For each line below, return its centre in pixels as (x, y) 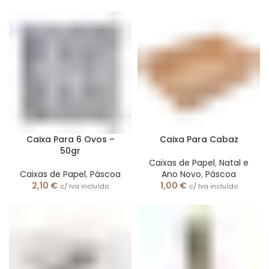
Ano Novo (181, 174)
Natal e (234, 163)
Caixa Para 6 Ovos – (70, 139)
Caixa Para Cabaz (199, 139)
